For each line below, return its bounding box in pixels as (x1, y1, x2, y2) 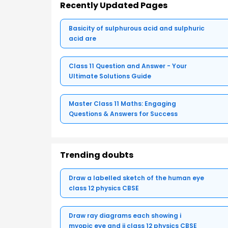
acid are (69, 34, 96, 43)
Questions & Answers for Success (69, 109, 178, 118)
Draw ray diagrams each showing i (69, 211, 181, 220)
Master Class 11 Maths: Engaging (69, 99, 176, 108)
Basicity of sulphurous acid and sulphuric (69, 23, 205, 33)
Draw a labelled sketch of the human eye (69, 173, 204, 182)
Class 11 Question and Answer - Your (69, 61, 187, 70)
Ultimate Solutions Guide (69, 71, 151, 80)
